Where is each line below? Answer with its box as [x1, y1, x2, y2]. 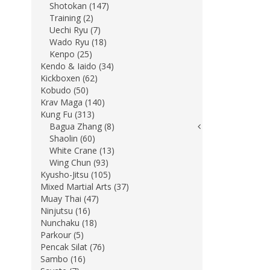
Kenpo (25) [49, 48, 92, 60]
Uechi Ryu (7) [49, 24, 101, 36]
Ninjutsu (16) [40, 205, 90, 216]
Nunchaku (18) [40, 217, 97, 228]
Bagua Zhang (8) [49, 121, 115, 132]
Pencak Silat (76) [40, 241, 105, 253]
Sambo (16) [40, 253, 86, 265]
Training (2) [49, 12, 93, 24]
